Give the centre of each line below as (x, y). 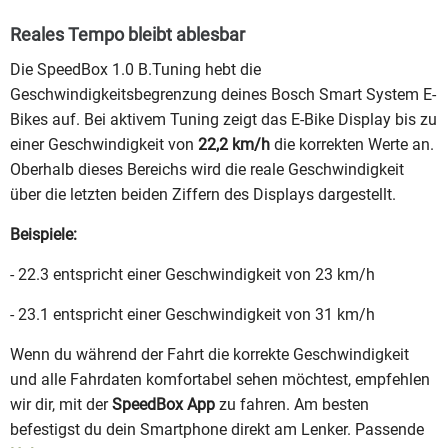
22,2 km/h (234, 145)
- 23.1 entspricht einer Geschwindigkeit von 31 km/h (192, 315)
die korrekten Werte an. (352, 145)
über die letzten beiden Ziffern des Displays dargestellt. (203, 195)
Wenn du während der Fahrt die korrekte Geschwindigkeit (209, 355)
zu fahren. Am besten (292, 405)
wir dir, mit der (61, 405)
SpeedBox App (163, 405)
